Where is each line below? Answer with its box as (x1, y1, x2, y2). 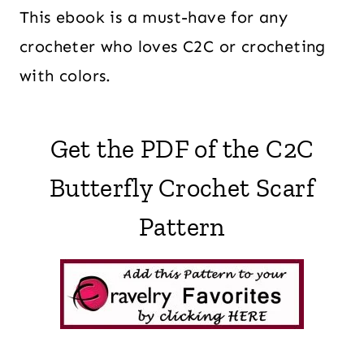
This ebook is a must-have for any (19, 7, 288, 27)
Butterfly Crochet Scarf (49, 172, 315, 203)
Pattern (139, 211, 225, 242)
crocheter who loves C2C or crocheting (19, 37, 326, 56)
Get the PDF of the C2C (50, 133, 314, 164)
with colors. (19, 66, 111, 85)
